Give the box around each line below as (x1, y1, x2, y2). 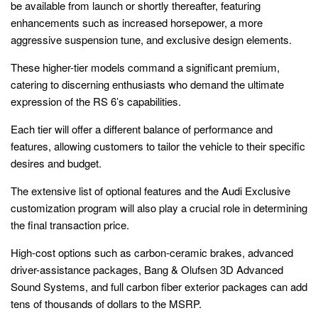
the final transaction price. (11, 217, 129, 233)
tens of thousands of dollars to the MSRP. (11, 296, 202, 312)
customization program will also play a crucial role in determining (11, 200, 307, 216)
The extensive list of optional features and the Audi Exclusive (11, 183, 290, 199)
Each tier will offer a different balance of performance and (11, 121, 273, 137)
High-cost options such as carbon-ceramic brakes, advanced (11, 245, 293, 261)
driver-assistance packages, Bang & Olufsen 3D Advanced (11, 262, 283, 278)
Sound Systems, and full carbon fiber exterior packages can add (11, 279, 307, 295)
